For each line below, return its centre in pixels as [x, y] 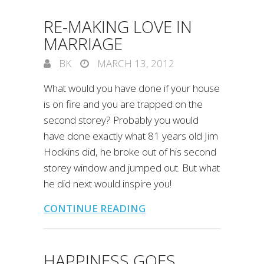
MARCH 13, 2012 [135, 63]
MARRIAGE [83, 44]
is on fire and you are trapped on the [123, 104]
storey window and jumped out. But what [132, 168]
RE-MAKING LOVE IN [118, 27]
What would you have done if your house [132, 88]
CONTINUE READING [95, 208]
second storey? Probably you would [121, 120]
